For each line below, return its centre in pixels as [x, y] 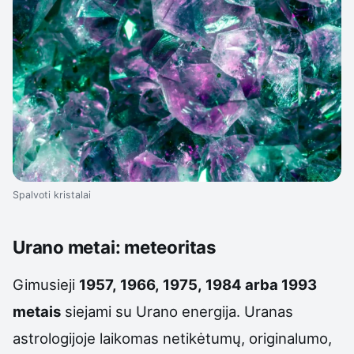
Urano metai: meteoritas [115, 247]
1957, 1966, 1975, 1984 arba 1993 [198, 284]
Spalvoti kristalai [52, 195]
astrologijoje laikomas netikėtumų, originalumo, [172, 338]
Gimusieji [46, 284]
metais [37, 311]
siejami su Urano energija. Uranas [177, 311]
